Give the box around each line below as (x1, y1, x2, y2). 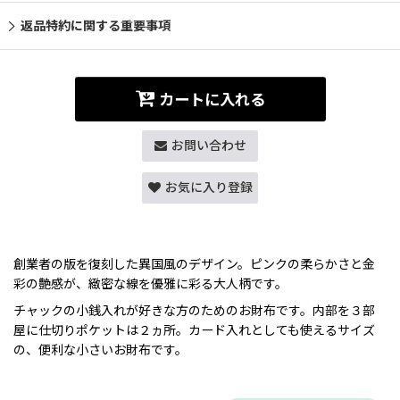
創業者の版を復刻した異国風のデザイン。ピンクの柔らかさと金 (13, 256, 375, 271)
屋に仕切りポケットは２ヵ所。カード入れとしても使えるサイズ (13, 323, 375, 337)
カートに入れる (158, 91, 265, 110)
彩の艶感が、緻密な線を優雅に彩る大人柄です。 (13, 276, 287, 291)
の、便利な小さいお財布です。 (13, 343, 187, 357)
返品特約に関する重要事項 (21, 18, 171, 33)
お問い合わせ (171, 137, 246, 153)
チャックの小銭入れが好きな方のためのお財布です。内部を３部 (13, 304, 375, 318)
